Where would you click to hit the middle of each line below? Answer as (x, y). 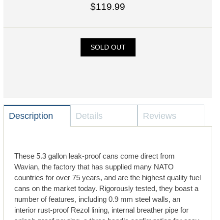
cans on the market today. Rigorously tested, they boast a (106, 188)
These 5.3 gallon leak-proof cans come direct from (94, 156)
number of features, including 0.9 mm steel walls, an (97, 199)
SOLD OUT (108, 47)
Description (31, 116)
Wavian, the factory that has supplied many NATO (94, 166)
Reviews (159, 116)
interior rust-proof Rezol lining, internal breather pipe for (101, 210)
